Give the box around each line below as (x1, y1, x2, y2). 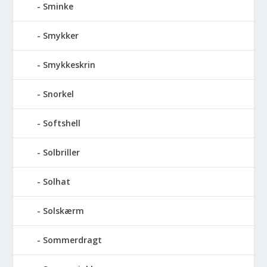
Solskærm (43, 204, 85, 216)
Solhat (43, 175, 71, 187)
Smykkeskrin (43, 58, 96, 70)
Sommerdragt (43, 234, 103, 246)
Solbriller (43, 146, 80, 158)
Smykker (43, 29, 79, 41)
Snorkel (43, 88, 74, 100)
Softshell (43, 117, 81, 129)
